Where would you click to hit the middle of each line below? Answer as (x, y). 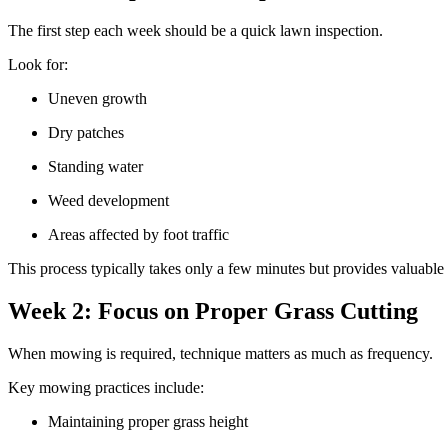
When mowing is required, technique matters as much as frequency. (222, 354)
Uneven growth (101, 99)
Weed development (112, 201)
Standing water (99, 167)
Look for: (40, 65)
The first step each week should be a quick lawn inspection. (197, 31)
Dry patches (90, 133)
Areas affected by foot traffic (142, 235)
